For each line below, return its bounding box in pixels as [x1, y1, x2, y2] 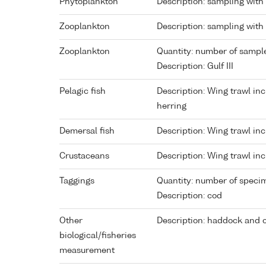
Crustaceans [59, 152, 109, 161]
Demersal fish [59, 127, 115, 136]
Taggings [59, 177, 94, 186]
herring [157, 102, 186, 111]
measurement [59, 246, 115, 255]
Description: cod [157, 192, 222, 201]
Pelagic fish [59, 87, 106, 96]
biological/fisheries [59, 232, 136, 240]
